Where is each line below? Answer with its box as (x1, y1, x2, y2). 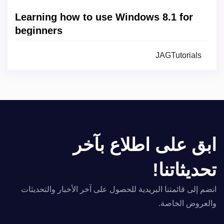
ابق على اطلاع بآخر (73, 134, 216, 155)
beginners (15, 25, 62, 36)
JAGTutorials (155, 51, 201, 59)
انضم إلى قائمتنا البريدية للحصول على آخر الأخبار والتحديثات (21, 185, 216, 193)
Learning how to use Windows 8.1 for (15, 11, 193, 22)
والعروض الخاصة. (158, 199, 216, 207)
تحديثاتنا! (152, 159, 216, 180)
